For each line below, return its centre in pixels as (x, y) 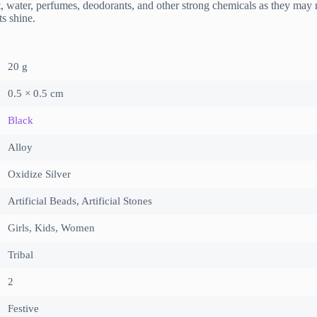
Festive (23, 309)
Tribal (21, 255)
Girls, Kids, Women (51, 228)
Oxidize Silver (39, 174)
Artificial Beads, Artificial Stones (80, 201)
